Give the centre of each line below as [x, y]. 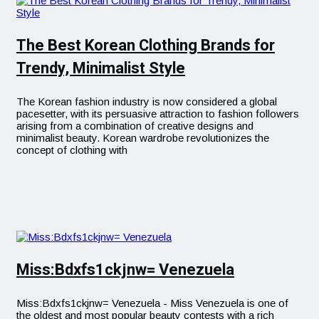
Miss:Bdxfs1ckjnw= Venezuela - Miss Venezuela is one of [152, 303]
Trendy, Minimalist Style [101, 68]
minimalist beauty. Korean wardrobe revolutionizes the [143, 137]
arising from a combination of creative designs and [135, 125]
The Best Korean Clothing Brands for [146, 45]
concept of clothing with [72, 150]
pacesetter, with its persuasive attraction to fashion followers [158, 113]
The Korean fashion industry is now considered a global [147, 101]
